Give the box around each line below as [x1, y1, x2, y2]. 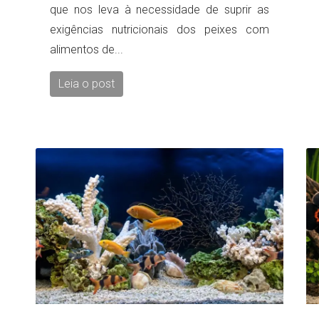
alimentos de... [50, 42, 123, 56]
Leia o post [58, 76, 115, 90]
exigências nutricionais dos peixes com [50, 22, 269, 36]
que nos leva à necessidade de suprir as [50, 2, 269, 16]
